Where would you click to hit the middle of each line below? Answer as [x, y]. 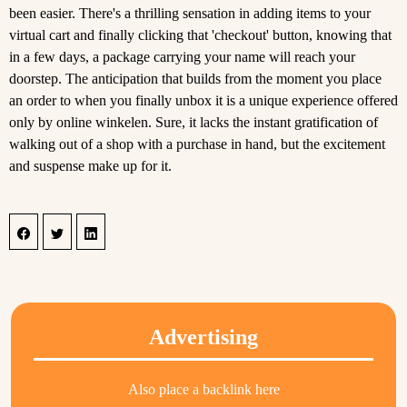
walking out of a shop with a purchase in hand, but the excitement [197, 144]
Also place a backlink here [203, 389]
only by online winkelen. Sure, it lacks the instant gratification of [194, 122]
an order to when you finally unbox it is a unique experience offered [203, 100]
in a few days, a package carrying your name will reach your [182, 56]
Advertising [203, 337]
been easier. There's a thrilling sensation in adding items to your [190, 13]
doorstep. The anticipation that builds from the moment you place [195, 78]
